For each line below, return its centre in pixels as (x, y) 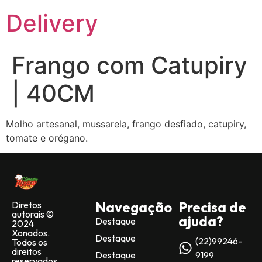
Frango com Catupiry (130, 65)
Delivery (52, 23)
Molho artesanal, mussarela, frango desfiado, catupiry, (126, 124)
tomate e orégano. (47, 138)
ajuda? (201, 221)
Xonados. (31, 233)
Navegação (133, 207)
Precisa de (213, 207)
